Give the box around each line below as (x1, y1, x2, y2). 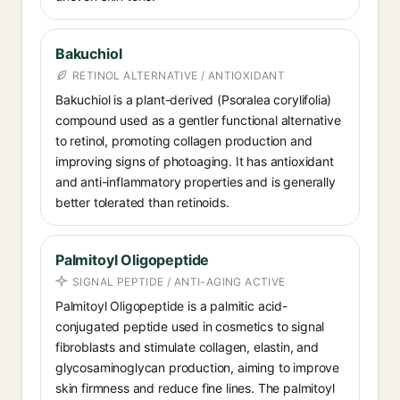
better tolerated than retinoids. (55, 195, 229, 210)
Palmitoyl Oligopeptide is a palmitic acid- (55, 298, 287, 313)
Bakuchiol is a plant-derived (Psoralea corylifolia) (55, 92, 332, 107)
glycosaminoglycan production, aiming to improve (55, 360, 340, 375)
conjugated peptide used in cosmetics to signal (55, 319, 325, 334)
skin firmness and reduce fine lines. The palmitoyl (55, 380, 335, 396)
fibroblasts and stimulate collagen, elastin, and (55, 339, 319, 354)
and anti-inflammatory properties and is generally (55, 174, 336, 189)
